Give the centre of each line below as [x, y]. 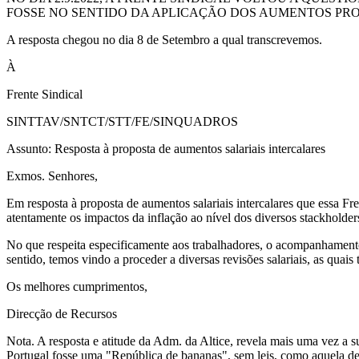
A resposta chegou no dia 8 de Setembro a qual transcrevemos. [164, 39]
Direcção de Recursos [62, 313]
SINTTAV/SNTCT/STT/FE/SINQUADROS [122, 121]
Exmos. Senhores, [52, 175]
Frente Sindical [44, 94]
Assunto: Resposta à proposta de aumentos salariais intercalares [166, 148]
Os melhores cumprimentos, [77, 286]
